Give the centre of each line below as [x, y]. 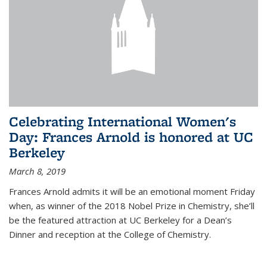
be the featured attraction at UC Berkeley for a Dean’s [120, 220]
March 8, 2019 [37, 171]
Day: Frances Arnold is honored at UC [131, 136]
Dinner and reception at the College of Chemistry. [110, 234]
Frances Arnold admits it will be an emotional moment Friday [132, 191]
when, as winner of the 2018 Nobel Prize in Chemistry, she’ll [132, 205]
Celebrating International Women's [122, 121]
